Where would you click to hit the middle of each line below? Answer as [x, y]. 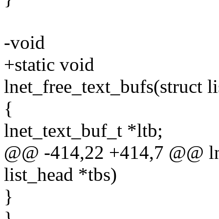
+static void [49, 65]
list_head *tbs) [60, 175]
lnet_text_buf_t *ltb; [83, 131]
